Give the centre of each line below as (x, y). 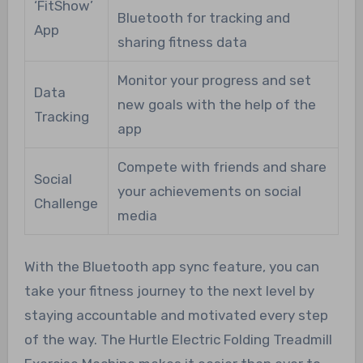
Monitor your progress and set (214, 81)
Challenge (66, 204)
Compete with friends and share (222, 167)
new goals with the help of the (216, 105)
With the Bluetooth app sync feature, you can (171, 267)
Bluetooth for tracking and (203, 18)
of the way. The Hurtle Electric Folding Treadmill (178, 340)
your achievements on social (209, 192)
